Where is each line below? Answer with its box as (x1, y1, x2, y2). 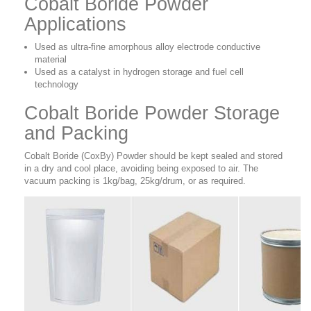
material (35, 54, 67, 65)
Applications (24, 14, 126, 35)
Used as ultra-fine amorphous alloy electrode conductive (35, 42, 260, 53)
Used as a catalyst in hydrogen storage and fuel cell (35, 67, 244, 78)
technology (35, 79, 78, 90)
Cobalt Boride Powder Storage (24, 103, 280, 124)
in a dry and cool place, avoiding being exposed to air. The (24, 163, 258, 174)
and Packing (24, 123, 128, 144)
